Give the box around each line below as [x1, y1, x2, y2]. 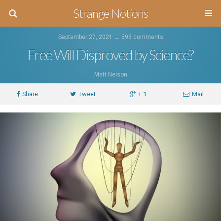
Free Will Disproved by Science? [28, 46, 193, 63]
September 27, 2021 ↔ [58, 34, 121, 40]
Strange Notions [73, 6, 148, 20]
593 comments [121, 34, 163, 40]
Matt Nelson [94, 71, 127, 78]
